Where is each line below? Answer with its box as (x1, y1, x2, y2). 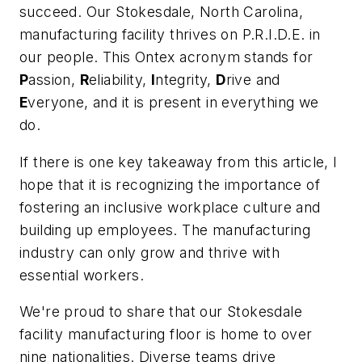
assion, (28, 70, 80, 88)
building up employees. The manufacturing (19, 221, 310, 238)
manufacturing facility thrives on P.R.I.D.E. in (19, 25, 321, 43)
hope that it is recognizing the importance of (19, 175, 320, 193)
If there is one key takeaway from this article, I (19, 153, 338, 170)
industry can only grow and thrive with (19, 243, 280, 261)
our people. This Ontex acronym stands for (19, 48, 314, 65)
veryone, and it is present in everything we (27, 93, 319, 111)
